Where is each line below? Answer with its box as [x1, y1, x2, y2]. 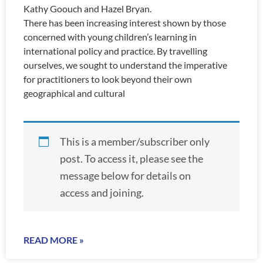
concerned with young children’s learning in [23, 31, 197, 43]
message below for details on [59, 169, 191, 182]
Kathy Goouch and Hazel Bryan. [23, 3, 151, 15]
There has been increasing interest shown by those [23, 17, 226, 29]
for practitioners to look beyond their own [23, 73, 192, 85]
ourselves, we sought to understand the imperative [23, 59, 227, 71]
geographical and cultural [23, 87, 125, 99]
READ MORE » [23, 234, 84, 245]
